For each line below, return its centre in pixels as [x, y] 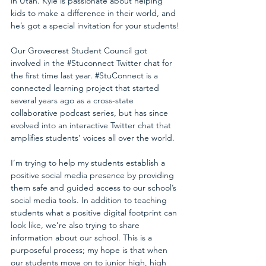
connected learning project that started [86, 88]
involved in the [39, 63]
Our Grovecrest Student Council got [80, 50]
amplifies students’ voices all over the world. [93, 137]
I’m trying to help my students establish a [89, 162]
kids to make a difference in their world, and [94, 13]
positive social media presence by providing [94, 175]
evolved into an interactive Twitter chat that [92, 125]
